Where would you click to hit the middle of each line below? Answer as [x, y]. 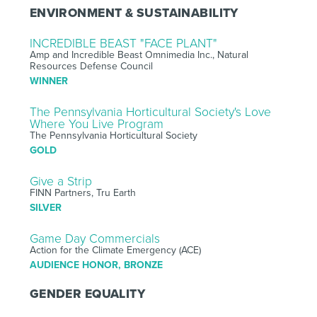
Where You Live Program [96, 124]
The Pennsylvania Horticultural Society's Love [150, 112]
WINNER [48, 81]
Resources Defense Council [91, 66]
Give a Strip [60, 181]
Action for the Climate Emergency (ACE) [115, 250]
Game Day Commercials [94, 238]
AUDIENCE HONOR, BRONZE [96, 265]
